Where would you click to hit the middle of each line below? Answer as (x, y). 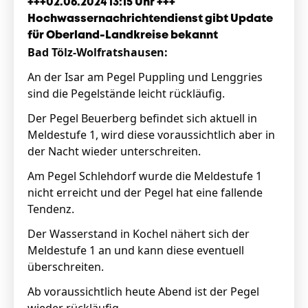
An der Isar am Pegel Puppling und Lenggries (145, 77)
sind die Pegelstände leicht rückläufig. (126, 93)
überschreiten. (66, 267)
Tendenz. (51, 209)
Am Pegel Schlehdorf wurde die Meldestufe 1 (145, 176)
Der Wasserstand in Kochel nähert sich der (139, 234)
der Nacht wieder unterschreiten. (114, 151)
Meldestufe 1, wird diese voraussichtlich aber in (151, 135)
